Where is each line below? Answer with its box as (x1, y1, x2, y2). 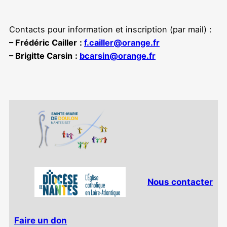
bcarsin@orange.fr (80, 50, 156, 61)
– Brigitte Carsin (9, 50, 72, 61)
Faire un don (14, 215, 67, 226)
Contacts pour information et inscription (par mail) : (9, 24, 211, 34)
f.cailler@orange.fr (84, 37, 160, 48)
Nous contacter (147, 176, 213, 187)
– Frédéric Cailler (9, 37, 77, 48)
